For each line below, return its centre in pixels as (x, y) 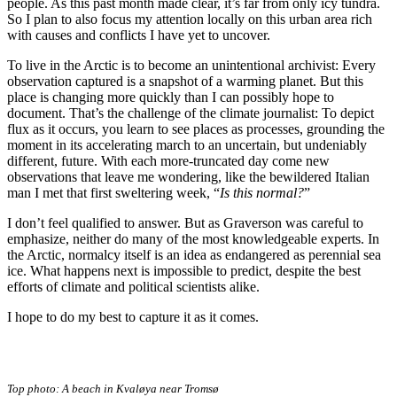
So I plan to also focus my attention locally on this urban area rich (190, 19)
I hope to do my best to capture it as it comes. (135, 316)
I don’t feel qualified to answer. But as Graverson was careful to (185, 222)
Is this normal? (262, 192)
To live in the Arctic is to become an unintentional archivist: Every (191, 65)
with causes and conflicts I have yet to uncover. (140, 35)
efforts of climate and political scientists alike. (137, 286)
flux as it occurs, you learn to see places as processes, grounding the (196, 128)
